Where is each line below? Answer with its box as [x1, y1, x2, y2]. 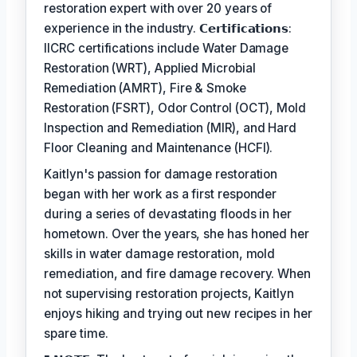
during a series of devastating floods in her [44, 206, 292, 222]
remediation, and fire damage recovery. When [44, 266, 311, 282]
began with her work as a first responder [44, 186, 277, 202]
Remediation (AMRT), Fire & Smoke [44, 80, 246, 96]
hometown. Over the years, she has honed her [44, 226, 309, 242]
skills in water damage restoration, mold [44, 246, 276, 262]
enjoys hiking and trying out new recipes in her [44, 306, 312, 322]
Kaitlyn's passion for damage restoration [44, 167, 278, 182]
